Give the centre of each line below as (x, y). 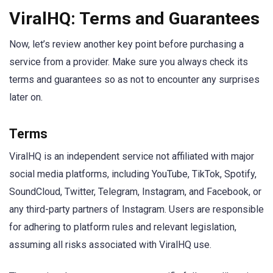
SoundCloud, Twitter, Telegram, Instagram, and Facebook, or (135, 192)
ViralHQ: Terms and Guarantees (134, 18)
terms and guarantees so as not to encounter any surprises (134, 79)
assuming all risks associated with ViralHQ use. (112, 245)
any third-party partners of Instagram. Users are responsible (136, 210)
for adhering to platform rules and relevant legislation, (123, 227)
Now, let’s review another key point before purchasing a (126, 44)
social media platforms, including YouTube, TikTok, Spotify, (133, 174)
